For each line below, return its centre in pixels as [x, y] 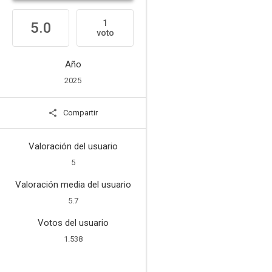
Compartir [80, 113]
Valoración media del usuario [73, 185]
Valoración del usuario [73, 146]
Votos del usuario [73, 223]
